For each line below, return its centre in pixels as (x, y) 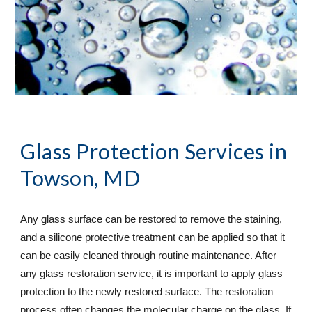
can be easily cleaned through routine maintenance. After (149, 255)
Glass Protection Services (142, 151)
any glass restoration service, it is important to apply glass (152, 273)
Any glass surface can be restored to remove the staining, (151, 219)
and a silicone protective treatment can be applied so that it (153, 237)
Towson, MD (80, 178)
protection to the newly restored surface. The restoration (147, 291)
